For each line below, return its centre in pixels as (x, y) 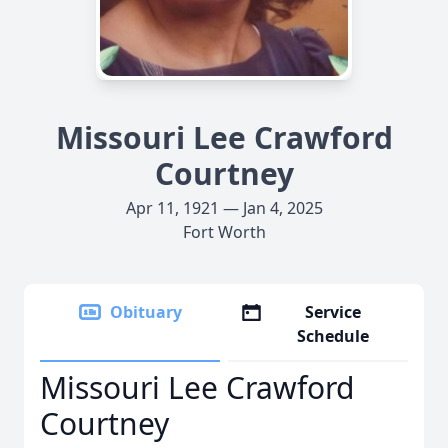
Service (333, 312)
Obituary (146, 312)
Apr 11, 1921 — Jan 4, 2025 (224, 208)
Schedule (333, 336)
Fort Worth (224, 232)
